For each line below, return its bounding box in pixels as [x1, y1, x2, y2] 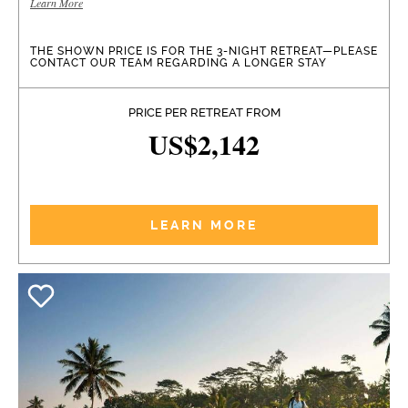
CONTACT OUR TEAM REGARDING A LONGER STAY [30, 56, 327, 69]
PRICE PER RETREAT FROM [127, 105, 280, 119]
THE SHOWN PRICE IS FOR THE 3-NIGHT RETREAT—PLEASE [30, 44, 378, 57]
